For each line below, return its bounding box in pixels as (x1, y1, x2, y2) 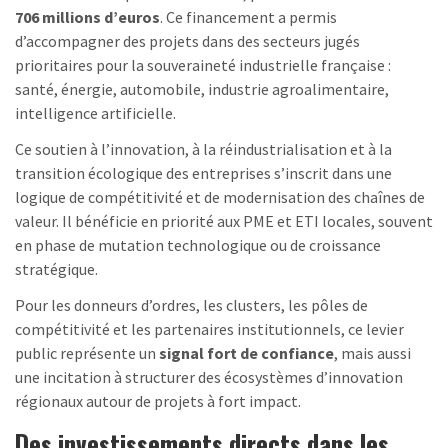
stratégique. (15, 258, 98, 279)
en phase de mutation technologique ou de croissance (15, 234, 381, 255)
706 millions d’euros (15, 6, 160, 27)
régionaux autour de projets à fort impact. (15, 390, 301, 411)
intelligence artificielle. (15, 102, 176, 123)
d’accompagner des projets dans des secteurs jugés (15, 30, 360, 51)
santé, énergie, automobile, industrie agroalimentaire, (15, 78, 389, 99)
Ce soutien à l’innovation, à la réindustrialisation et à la (15, 138, 392, 159)
